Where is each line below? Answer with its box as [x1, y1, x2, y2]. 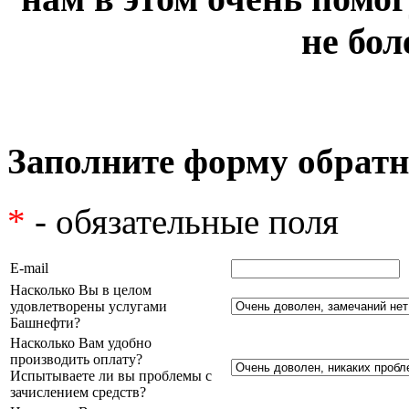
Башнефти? [10, 315, 80, 331]
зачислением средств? [10, 384, 146, 401]
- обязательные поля [26, 202, 339, 242]
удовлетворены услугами [10, 299, 167, 315]
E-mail [10, 260, 48, 277]
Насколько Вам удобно [10, 335, 152, 351]
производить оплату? [10, 351, 142, 368]
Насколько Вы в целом [10, 282, 152, 299]
